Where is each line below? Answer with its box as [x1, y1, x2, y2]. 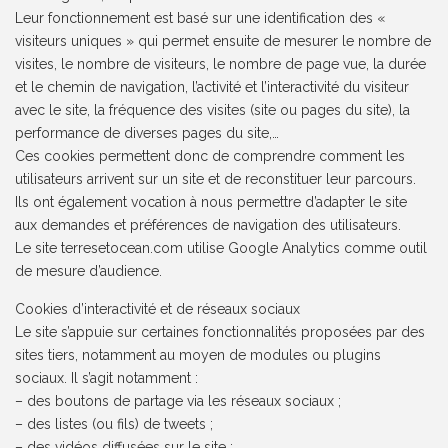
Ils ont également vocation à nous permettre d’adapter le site [15, 194, 408, 211]
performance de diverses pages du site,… [15, 125, 280, 142]
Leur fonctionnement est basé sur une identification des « [15, 10, 386, 27]
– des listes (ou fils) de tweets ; [15, 416, 214, 433]
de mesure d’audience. [15, 263, 163, 280]
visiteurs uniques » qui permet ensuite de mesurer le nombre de [15, 33, 432, 50]
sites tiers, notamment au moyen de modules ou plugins [15, 347, 382, 364]
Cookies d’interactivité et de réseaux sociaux [15, 301, 301, 318]
